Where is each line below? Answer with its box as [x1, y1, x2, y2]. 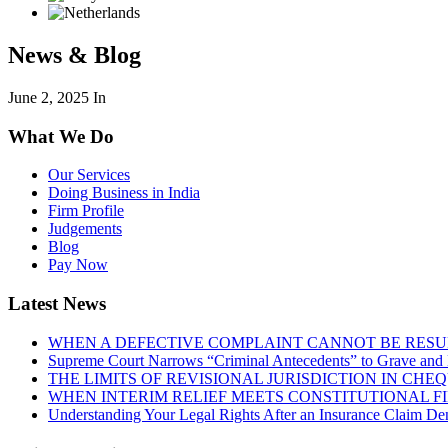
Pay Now [48, 256, 108, 274]
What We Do [8, 125, 114, 147]
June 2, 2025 [8, 88, 89, 106]
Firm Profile [48, 202, 124, 220]
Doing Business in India [48, 184, 200, 202]
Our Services [48, 166, 130, 184]
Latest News [8, 292, 106, 314]
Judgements [48, 220, 122, 238]
